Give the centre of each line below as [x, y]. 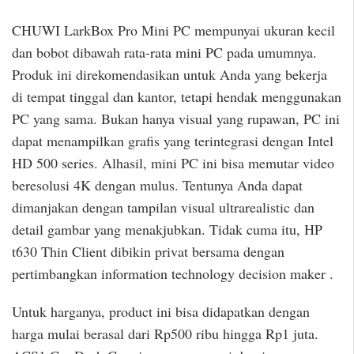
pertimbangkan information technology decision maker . [173, 273]
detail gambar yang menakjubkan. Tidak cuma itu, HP [167, 229]
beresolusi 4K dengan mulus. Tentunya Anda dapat [157, 185]
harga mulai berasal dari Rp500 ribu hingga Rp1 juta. [165, 334]
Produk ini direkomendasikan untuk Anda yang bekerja [169, 74]
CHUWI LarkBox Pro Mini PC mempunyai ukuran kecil [173, 30]
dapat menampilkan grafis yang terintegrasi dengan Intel [173, 140]
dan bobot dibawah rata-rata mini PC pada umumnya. [164, 52]
